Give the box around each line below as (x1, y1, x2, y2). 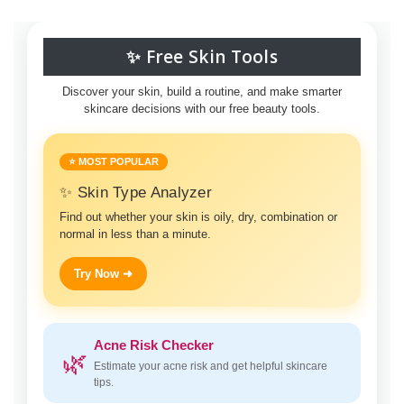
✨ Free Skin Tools (125, 45, 279, 69)
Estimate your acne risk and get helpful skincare (93, 360, 327, 373)
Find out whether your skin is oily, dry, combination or (60, 210, 337, 225)
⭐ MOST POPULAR (69, 156, 159, 168)
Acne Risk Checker (93, 337, 214, 353)
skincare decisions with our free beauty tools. (84, 102, 320, 116)
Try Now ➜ (74, 267, 133, 281)
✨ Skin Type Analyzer (60, 184, 212, 202)
